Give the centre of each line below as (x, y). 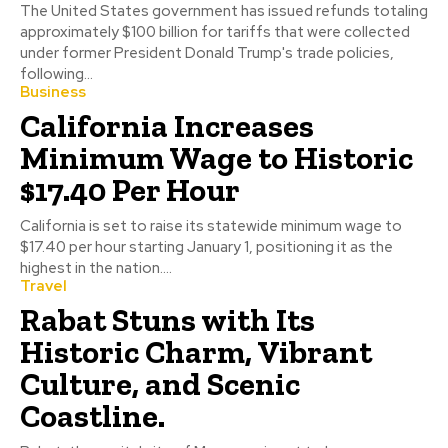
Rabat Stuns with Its (167, 320)
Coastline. (92, 416)
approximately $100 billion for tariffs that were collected (215, 32)
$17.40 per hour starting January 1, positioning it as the (206, 247)
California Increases (167, 126)
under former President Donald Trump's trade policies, (207, 53)
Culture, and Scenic (160, 384)
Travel (43, 286)
